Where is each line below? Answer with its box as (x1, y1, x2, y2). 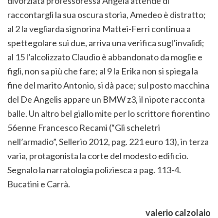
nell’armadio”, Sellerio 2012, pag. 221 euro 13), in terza (7, 136, 209, 147)
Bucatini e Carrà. (7, 179, 70, 190)
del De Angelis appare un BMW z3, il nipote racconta (7, 94, 205, 105)
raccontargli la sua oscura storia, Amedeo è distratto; (7, 9, 206, 20)
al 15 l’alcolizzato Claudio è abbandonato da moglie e (7, 52, 202, 63)
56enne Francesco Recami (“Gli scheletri (7, 122, 160, 133)
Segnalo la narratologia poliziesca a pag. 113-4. (7, 164, 181, 176)
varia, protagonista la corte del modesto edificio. (7, 150, 188, 162)
